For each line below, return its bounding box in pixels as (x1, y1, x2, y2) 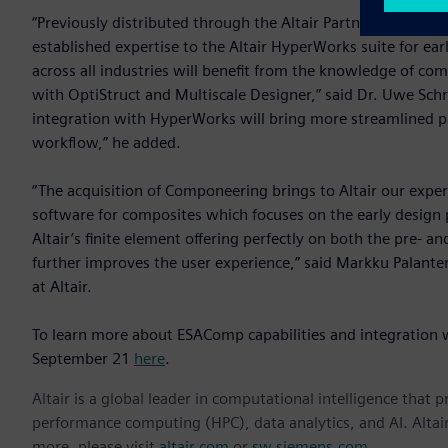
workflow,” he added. (32, 133, 181, 153)
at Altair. (32, 277, 92, 297)
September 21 (32, 349, 134, 369)
